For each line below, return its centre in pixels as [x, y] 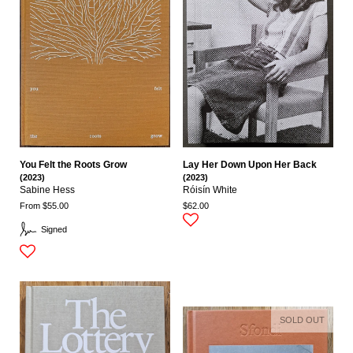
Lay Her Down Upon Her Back [250, 164]
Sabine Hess [47, 190]
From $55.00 [44, 205]
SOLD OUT [302, 320]
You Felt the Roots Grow [73, 164]
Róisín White [210, 190]
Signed [54, 229]
